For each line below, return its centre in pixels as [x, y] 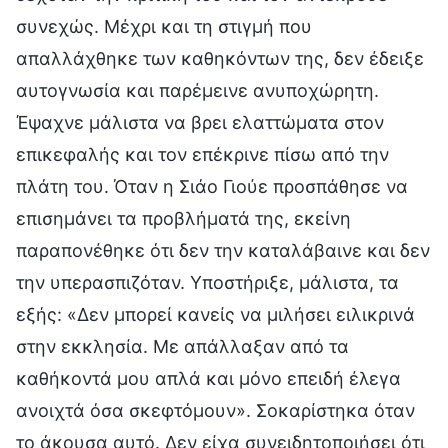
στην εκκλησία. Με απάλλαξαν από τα [182, 346]
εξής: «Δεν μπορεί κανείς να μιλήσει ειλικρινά [215, 314]
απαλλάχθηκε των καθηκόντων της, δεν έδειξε [220, 58]
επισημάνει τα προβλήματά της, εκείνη [183, 218]
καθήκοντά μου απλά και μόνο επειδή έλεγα [208, 378]
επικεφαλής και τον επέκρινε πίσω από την [202, 154]
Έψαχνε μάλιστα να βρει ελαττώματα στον [200, 122]
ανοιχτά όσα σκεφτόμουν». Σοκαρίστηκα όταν [215, 410]
